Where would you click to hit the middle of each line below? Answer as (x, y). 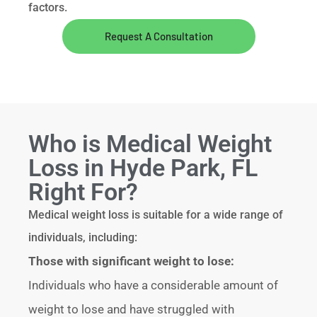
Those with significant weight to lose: (132, 261)
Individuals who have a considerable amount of (154, 285)
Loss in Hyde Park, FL (143, 167)
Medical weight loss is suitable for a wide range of (156, 214)
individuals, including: (83, 237)
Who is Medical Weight (150, 143)
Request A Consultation (158, 36)
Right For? (83, 191)
